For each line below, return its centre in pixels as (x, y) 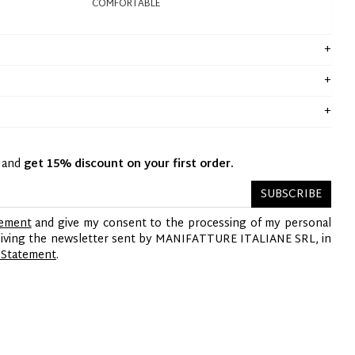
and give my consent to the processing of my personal (181, 224)
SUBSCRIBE (291, 195)
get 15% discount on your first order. (129, 164)
